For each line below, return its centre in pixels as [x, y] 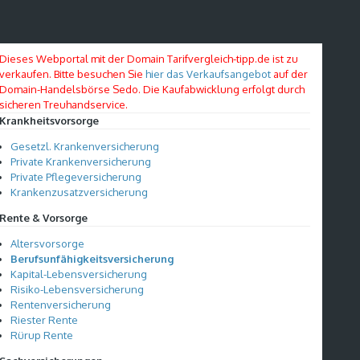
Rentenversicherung [61, 305]
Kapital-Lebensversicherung [79, 274]
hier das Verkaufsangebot [209, 74]
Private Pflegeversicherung [76, 177]
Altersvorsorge [48, 243]
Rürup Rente [42, 335]
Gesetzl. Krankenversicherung [85, 146]
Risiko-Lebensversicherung [78, 289]
